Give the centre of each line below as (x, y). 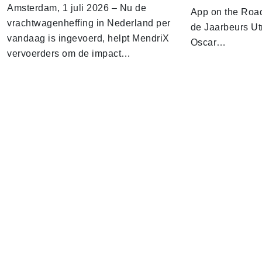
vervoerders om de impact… (69, 53)
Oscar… (208, 42)
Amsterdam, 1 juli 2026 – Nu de (77, 8)
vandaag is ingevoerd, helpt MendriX (88, 38)
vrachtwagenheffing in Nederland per (89, 23)
